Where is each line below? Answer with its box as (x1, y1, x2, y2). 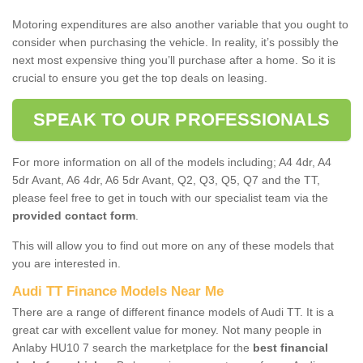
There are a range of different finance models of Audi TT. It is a (12, 305, 334, 318)
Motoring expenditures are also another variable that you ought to (12, 17, 348, 31)
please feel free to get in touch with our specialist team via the (12, 190, 328, 204)
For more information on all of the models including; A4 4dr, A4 (12, 155, 331, 169)
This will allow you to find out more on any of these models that (12, 238, 334, 252)
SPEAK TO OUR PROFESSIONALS (33, 109, 330, 130)
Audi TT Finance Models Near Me (12, 283, 224, 299)
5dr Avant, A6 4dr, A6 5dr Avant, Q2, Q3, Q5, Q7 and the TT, (12, 173, 320, 186)
